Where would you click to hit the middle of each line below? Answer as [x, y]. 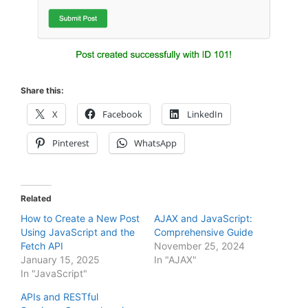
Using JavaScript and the [78, 232]
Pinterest [71, 143]
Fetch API [42, 246]
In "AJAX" [175, 260]
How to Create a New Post [80, 218]
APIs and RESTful [59, 297]
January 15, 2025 [60, 260]
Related [36, 198]
